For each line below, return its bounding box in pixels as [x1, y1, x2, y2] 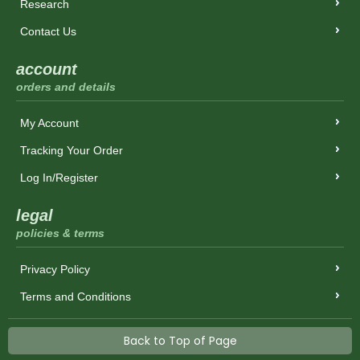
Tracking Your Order [20, 144, 123, 157]
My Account [20, 117, 79, 129]
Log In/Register [20, 171, 98, 184]
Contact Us [20, 25, 76, 38]
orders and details [16, 80, 116, 93]
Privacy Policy [20, 263, 90, 276]
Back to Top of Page [123, 333, 237, 349]
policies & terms [16, 227, 104, 239]
